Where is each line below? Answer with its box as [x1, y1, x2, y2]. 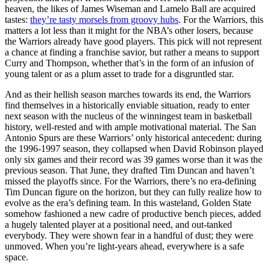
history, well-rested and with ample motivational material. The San [5, 121, 256, 132]
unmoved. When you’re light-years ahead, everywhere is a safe [5, 240, 244, 251]
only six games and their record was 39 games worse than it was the [5, 154, 262, 165]
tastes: [5, 14, 30, 25]
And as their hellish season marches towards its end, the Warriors [5, 89, 251, 99]
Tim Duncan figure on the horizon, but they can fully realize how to [5, 186, 262, 197]
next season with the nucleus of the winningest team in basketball [5, 110, 252, 121]
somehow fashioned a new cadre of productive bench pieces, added [5, 208, 261, 219]
